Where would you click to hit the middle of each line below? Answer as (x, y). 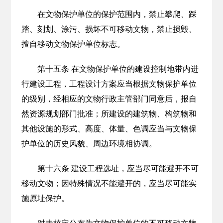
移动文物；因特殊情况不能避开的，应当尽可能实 (109, 183)
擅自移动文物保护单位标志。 (73, 44)
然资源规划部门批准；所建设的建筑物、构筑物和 (109, 114)
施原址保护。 (45, 198)
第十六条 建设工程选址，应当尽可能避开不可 (118, 168)
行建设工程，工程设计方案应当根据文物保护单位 (109, 84)
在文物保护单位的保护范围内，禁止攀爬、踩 (117, 14)
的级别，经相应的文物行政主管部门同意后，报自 (109, 99)
